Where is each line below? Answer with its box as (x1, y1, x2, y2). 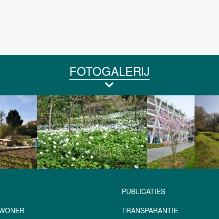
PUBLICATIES (122, 186, 165, 196)
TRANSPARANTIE (122, 205, 178, 215)
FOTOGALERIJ (69, 62, 150, 79)
